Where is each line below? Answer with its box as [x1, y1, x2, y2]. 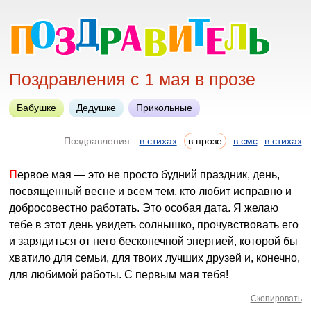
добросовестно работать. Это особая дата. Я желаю [9, 202, 279, 214]
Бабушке [17, 102, 57, 113]
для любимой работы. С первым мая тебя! [9, 269, 229, 280]
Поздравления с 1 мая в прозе [9, 69, 256, 89]
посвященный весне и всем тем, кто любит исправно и [9, 185, 292, 197]
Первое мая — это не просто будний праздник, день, [9, 169, 18, 180]
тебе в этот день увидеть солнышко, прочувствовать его [9, 219, 299, 230]
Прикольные [136, 102, 193, 113]
